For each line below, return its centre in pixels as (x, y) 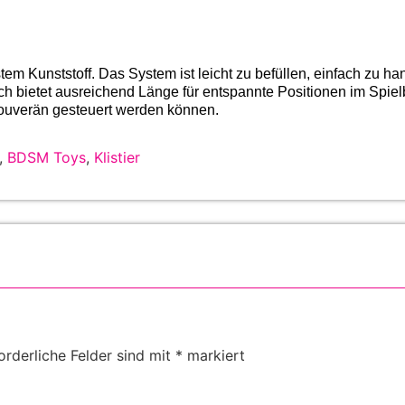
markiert (214, 356)
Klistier (117, 157)
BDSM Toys (47, 157)
